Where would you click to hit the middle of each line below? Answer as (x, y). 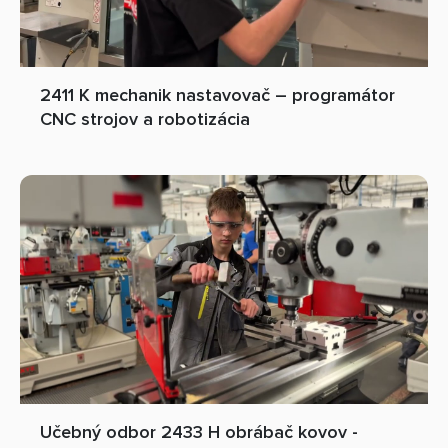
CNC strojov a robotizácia (145, 118)
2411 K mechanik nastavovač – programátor (217, 94)
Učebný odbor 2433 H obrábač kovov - (199, 432)
